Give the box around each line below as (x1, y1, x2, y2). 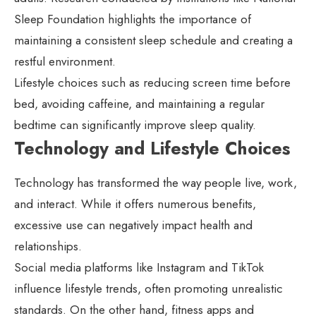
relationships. (14, 238, 82, 255)
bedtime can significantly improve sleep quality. (14, 116, 256, 134)
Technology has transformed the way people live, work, (14, 174, 297, 192)
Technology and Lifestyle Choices (14, 135, 290, 162)
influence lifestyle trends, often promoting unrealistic (14, 280, 283, 298)
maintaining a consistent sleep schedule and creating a (14, 32, 293, 49)
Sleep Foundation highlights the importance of (14, 11, 251, 28)
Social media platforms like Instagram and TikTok (14, 259, 264, 276)
